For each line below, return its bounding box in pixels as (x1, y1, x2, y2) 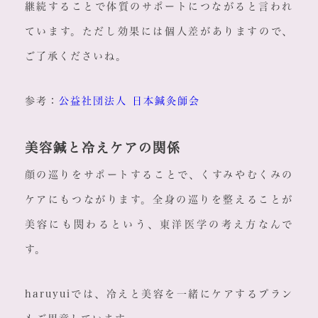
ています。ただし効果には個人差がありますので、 (24, 26, 294, 37)
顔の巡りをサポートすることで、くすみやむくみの (24, 170, 294, 180)
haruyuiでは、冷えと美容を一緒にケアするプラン (24, 289, 294, 300)
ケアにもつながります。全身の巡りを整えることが (24, 194, 294, 205)
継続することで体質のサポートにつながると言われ (24, 1, 294, 12)
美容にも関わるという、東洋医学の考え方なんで (24, 219, 294, 230)
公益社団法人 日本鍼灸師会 (58, 96, 200, 106)
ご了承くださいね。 (24, 51, 127, 62)
